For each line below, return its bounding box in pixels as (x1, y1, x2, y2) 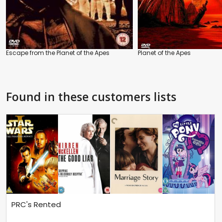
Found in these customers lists (6, 88, 176, 105)
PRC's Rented (11, 199, 61, 210)
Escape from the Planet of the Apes (6, 48, 110, 57)
